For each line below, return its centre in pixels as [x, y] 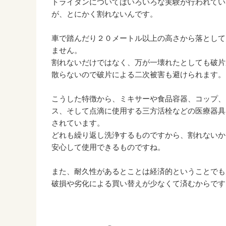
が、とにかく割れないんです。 [104, 14]
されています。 [78, 123]
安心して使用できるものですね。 [108, 147]
